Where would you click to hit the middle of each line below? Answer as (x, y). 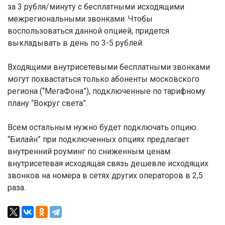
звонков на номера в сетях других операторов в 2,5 (105, 176)
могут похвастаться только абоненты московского (103, 79)
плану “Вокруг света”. (47, 103)
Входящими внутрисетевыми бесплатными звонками (109, 67)
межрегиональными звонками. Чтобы (80, 19)
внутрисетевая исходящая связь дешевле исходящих (108, 163)
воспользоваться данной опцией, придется (88, 31)
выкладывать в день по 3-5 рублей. (76, 43)
